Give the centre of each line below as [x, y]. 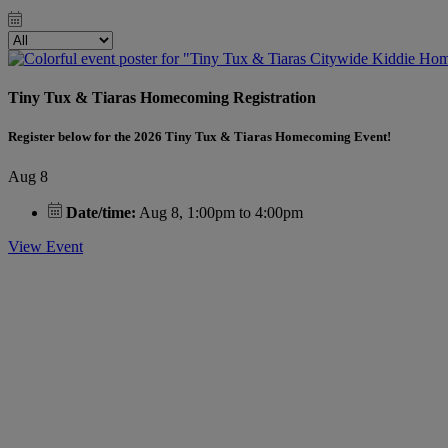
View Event [45, 246]
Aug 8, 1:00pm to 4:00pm [219, 212]
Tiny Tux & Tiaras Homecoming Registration [162, 98]
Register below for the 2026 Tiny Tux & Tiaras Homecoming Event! [199, 137]
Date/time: [101, 212]
